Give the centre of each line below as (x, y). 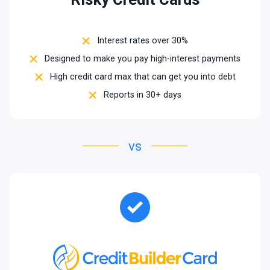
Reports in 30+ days (143, 95)
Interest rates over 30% (143, 41)
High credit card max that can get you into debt (143, 77)
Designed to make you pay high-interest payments (143, 59)
